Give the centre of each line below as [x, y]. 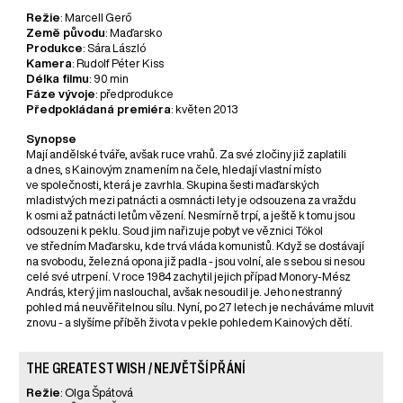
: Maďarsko [134, 33]
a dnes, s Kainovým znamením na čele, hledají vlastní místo [174, 170]
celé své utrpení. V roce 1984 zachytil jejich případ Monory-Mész [189, 277]
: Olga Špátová [97, 393]
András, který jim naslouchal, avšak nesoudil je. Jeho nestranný [184, 292]
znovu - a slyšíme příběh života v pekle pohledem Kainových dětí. [190, 323]
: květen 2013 [205, 110]
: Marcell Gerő [96, 18]
